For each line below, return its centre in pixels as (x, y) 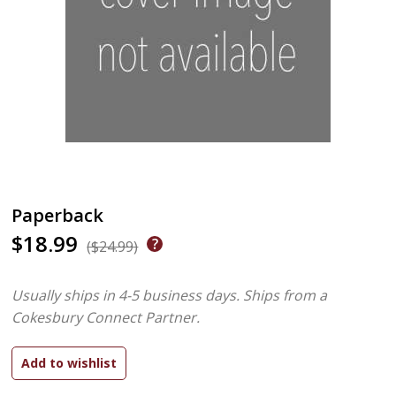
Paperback (58, 215)
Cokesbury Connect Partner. (106, 317)
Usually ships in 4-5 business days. (126, 295)
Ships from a (286, 295)
